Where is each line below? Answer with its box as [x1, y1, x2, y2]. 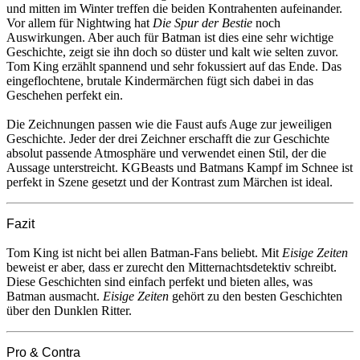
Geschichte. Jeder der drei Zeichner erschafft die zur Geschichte [6, 131, 329, 145]
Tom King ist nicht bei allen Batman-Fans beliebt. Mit [6, 245, 282, 260]
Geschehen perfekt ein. [6, 88, 123, 102]
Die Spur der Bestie [153, 15, 252, 30]
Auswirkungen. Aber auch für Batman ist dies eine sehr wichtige [6, 30, 333, 44]
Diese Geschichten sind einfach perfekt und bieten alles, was [6, 274, 313, 288]
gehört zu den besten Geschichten [169, 288, 342, 303]
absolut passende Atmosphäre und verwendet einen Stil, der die [6, 145, 326, 160]
